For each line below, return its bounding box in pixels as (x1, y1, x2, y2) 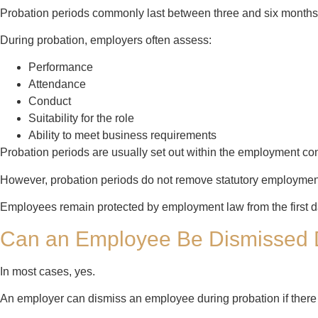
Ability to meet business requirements (28, 129, 216, 142)
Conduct (28, 95, 71, 108)
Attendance (28, 78, 86, 91)
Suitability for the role (28, 112, 134, 125)
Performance (28, 61, 93, 74)
